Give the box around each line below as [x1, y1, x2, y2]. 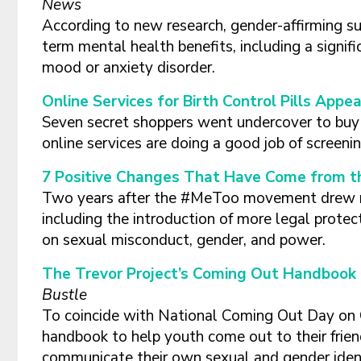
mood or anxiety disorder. [42, 57, 215, 78]
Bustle [42, 284, 87, 305]
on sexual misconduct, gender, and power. [42, 230, 326, 251]
